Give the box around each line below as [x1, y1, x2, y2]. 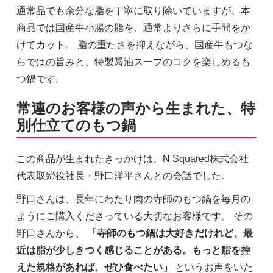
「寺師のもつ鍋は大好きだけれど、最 [87, 228, 253, 239]
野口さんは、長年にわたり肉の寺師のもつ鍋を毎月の [16, 194, 250, 205]
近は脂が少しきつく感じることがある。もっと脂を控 [16, 245, 250, 256]
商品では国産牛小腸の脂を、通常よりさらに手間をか [16, 23, 250, 34]
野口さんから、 [16, 228, 87, 239]
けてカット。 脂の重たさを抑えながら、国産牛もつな [16, 40, 253, 51]
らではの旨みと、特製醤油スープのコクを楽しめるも [16, 57, 250, 68]
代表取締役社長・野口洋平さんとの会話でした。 [16, 171, 231, 182]
